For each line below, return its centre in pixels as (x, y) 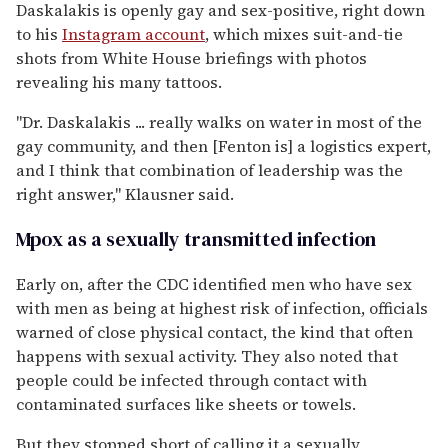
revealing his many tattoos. (119, 81)
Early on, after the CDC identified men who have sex (214, 283)
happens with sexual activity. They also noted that (207, 355)
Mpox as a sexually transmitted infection (196, 238)
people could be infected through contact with (191, 379)
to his (39, 33)
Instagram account (133, 33)
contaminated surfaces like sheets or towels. (186, 403)
